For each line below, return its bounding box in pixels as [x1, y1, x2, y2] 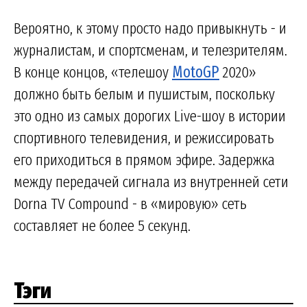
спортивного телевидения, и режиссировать [14, 128, 274, 148]
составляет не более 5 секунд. [14, 216, 191, 236]
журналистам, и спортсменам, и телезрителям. [14, 40, 287, 60]
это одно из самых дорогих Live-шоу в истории [14, 106, 286, 126]
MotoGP [172, 62, 219, 82]
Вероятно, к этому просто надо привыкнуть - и [14, 19, 286, 38]
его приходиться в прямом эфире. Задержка [14, 150, 275, 170]
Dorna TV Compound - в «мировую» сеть [14, 194, 247, 214]
